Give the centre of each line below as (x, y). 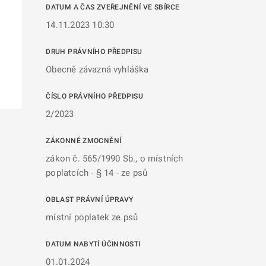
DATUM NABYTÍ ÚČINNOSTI (93, 244)
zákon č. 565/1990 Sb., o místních (115, 159)
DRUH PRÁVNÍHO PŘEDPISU (94, 52)
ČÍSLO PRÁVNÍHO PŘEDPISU (94, 96)
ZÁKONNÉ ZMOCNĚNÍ (84, 141)
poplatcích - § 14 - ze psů (97, 173)
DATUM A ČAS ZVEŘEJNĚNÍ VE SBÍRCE (113, 7)
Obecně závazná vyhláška (97, 69)
